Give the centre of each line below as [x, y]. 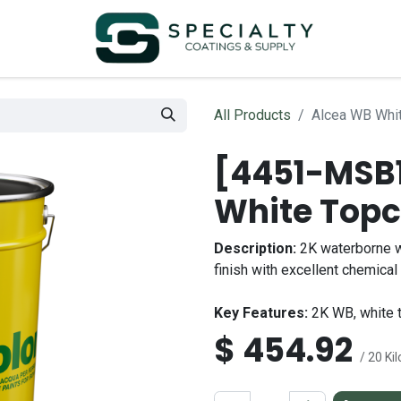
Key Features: [261, 313]
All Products [252, 115]
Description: [255, 248]
